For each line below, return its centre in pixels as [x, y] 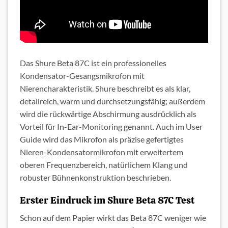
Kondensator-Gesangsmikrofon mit [82, 75]
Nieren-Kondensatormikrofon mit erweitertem [102, 152]
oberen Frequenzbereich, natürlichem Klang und [104, 164]
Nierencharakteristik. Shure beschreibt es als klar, [105, 88]
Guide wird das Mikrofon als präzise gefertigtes [102, 139]
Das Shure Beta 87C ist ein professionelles [93, 63]
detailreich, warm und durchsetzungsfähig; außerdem [112, 101]
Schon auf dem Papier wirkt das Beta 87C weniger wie [113, 218]
